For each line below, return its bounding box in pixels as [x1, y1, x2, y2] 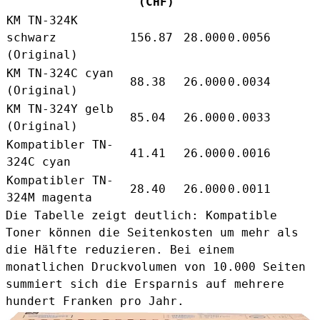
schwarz [6, 30, 56, 44]
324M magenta [6, 190, 92, 204]
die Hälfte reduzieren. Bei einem [6, 242, 234, 256]
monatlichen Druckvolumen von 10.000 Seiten [6, 259, 306, 274]
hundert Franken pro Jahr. [6, 294, 184, 308]
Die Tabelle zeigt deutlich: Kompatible [6, 208, 277, 222]
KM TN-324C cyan [6, 66, 114, 80]
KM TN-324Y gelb [6, 101, 114, 116]
